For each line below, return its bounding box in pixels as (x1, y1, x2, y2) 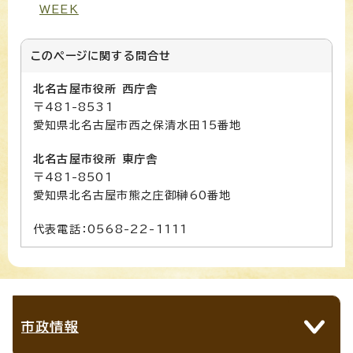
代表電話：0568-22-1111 (33, 223, 188, 235)
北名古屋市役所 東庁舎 (33, 153, 158, 165)
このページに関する (31, 50, 136, 61)
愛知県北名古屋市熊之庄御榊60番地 (33, 189, 232, 201)
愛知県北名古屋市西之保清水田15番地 (33, 119, 242, 131)
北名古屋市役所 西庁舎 (33, 83, 158, 95)
